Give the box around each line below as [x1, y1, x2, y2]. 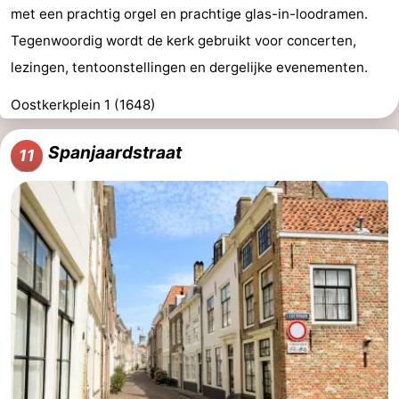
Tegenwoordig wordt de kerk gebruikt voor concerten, [11, 32, 356, 50]
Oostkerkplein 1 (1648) [11, 96, 156, 114]
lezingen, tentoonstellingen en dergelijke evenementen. [11, 59, 368, 77]
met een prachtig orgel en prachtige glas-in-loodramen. [11, 5, 368, 23]
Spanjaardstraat [48, 142, 182, 164]
